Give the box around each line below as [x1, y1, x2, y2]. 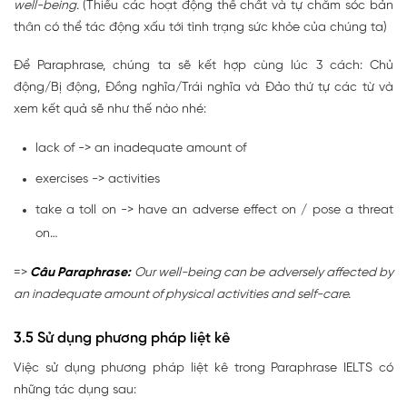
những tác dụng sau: [14, 383, 136, 398]
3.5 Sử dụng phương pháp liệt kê [14, 331, 230, 347]
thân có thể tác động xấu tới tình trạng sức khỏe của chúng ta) [14, 21, 387, 35]
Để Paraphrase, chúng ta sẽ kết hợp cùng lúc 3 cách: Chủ [14, 59, 393, 74]
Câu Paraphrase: [27, 266, 134, 281]
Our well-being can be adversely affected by [134, 266, 394, 281]
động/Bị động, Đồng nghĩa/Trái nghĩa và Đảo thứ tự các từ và [14, 81, 393, 95]
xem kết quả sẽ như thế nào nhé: [14, 103, 206, 117]
